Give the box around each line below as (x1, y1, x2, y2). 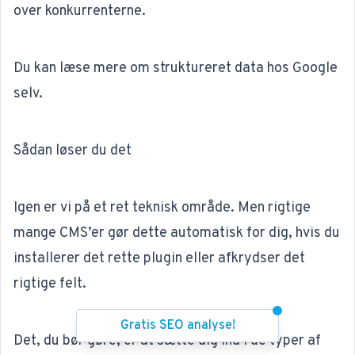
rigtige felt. (13, 275, 86, 294)
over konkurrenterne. (13, 2, 146, 21)
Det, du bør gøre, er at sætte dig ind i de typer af (13, 332, 321, 351)
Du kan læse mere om (13, 59, 153, 78)
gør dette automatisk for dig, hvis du (105, 224, 340, 243)
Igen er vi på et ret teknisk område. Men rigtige (13, 199, 311, 218)
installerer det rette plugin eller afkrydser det (13, 250, 305, 269)
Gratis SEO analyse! (120, 318, 235, 334)
